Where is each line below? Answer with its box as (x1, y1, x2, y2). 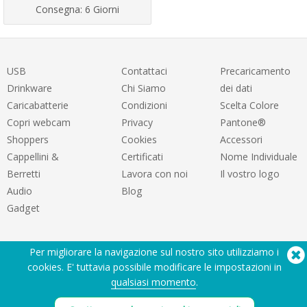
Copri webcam (7, 116, 71, 130)
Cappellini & (7, 150, 59, 164)
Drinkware (7, 82, 52, 95)
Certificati (121, 150, 163, 164)
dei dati (219, 82, 252, 95)
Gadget (7, 201, 40, 215)
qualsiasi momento (110, 275, 196, 288)
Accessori (219, 133, 262, 147)
